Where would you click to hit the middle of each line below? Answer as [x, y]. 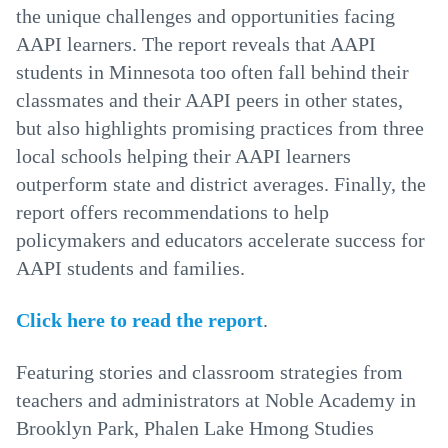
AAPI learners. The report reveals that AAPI [196, 44]
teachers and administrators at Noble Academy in [216, 400]
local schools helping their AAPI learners [183, 156]
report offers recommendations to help [172, 212]
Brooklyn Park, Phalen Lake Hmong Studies [195, 428]
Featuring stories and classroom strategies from [209, 372]
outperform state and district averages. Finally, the [221, 184]
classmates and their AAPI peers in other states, [209, 100]
